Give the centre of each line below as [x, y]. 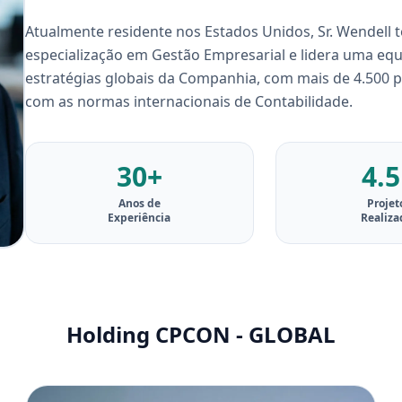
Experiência [140, 218]
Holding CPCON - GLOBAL [201, 334]
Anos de [139, 203]
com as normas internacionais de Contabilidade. [191, 101]
